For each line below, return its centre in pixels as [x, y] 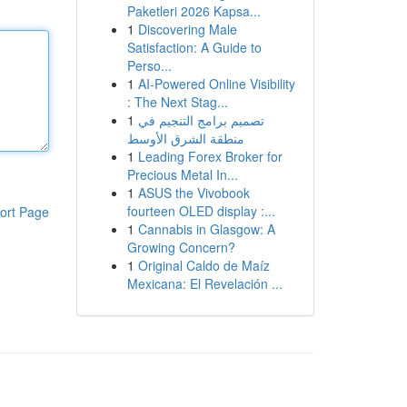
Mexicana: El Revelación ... [204, 283]
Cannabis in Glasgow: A [206, 229]
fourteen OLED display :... [201, 211]
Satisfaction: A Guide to [194, 47]
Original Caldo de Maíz [203, 265]
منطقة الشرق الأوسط [185, 138]
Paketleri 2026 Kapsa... [194, 11]
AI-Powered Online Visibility [216, 84]
